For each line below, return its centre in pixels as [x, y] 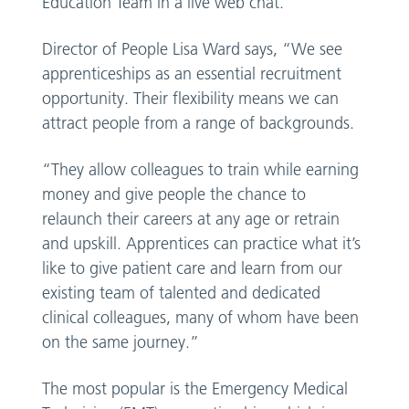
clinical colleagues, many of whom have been [201, 317]
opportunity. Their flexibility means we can [191, 98]
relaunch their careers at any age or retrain [191, 219]
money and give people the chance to [174, 194]
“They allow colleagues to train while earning [201, 169]
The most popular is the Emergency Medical [195, 388]
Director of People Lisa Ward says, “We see [193, 49]
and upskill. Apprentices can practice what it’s [202, 243]
